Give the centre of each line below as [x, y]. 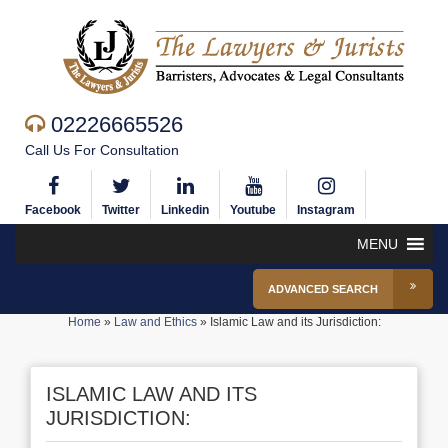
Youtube [253, 210]
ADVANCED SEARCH [323, 289]
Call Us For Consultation [102, 150]
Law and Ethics [155, 322]
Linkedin [185, 210]
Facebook [53, 210]
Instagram [326, 210]
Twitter [121, 210]
